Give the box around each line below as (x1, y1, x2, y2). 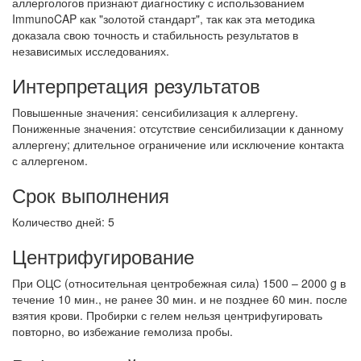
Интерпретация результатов (12, 71, 260, 99)
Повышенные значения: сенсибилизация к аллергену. (12, 104, 298, 120)
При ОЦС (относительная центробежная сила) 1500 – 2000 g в (12, 275, 346, 291)
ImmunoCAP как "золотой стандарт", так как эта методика (12, 10, 315, 27)
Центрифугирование (12, 242, 194, 270)
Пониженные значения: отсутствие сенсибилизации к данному (12, 120, 343, 136)
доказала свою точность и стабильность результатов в (12, 27, 298, 43)
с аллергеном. (12, 152, 88, 168)
